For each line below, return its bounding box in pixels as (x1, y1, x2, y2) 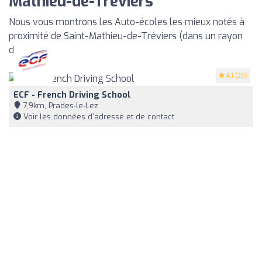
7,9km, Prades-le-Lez (21, 100, 98, 111)
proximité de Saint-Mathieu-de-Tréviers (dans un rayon (9, 30, 243, 43)
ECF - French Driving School (13, 89, 130, 101)
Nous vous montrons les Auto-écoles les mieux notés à (9, 16, 244, 29)
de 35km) (9, 44, 49, 57)
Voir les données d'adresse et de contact (21, 111, 174, 122)
